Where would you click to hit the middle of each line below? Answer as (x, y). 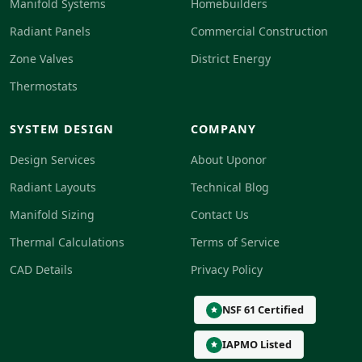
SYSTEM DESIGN (62, 129)
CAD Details (41, 270)
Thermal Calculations (67, 242)
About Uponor (229, 160)
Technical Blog (230, 187)
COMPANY (224, 129)
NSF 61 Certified (263, 310)
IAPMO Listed (257, 345)
